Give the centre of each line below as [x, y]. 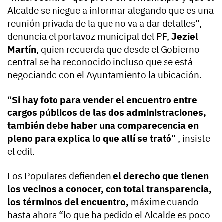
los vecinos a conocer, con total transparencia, [110, 189]
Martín [22, 49]
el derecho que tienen [161, 176]
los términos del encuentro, [68, 201]
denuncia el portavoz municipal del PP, [89, 36]
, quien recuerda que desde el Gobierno [118, 49]
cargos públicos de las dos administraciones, [107, 112]
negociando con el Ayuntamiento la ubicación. [105, 75]
